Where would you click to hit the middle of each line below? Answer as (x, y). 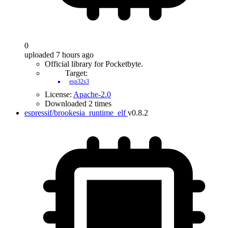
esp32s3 (79, 81)
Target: (76, 73)
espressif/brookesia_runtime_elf (75, 113)
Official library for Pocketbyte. (94, 64)
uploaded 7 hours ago (59, 55)
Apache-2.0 (92, 94)
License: (59, 94)
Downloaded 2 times (78, 104)
